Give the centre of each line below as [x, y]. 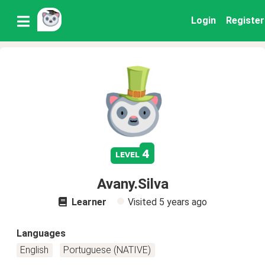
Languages [41, 233]
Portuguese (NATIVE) [107, 250]
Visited [143, 202]
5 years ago [183, 202]
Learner [88, 202]
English [35, 250]
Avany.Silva [132, 184]
